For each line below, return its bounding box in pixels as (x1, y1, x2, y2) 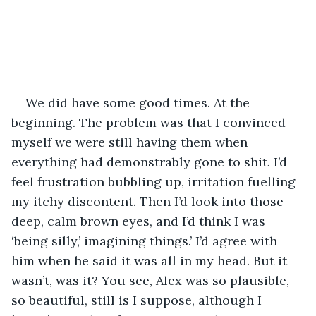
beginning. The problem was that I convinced (11, 114, 289, 130)
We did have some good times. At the (25, 94, 253, 111)
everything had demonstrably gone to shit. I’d (11, 153, 291, 170)
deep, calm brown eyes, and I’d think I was (11, 212, 269, 229)
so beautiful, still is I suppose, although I (11, 291, 265, 308)
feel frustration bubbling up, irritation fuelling (11, 173, 299, 190)
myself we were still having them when (11, 133, 251, 150)
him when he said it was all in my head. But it (11, 252, 291, 269)
